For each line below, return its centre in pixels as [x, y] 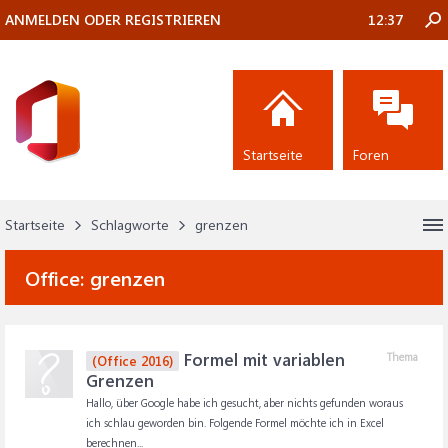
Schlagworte [130, 224]
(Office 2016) [132, 360]
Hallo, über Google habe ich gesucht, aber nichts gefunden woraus [244, 402]
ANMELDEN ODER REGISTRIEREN [113, 19]
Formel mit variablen [262, 359]
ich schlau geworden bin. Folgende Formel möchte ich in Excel [235, 422]
